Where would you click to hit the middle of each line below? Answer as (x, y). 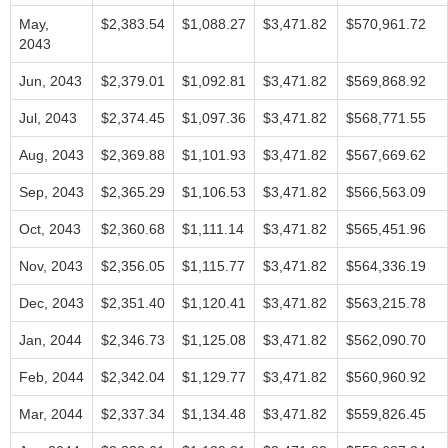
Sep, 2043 (51, 192)
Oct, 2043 (50, 229)
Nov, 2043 (51, 266)
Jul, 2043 (48, 118)
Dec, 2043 (51, 303)
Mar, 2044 (51, 414)
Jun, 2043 (50, 81)
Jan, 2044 (50, 340)
